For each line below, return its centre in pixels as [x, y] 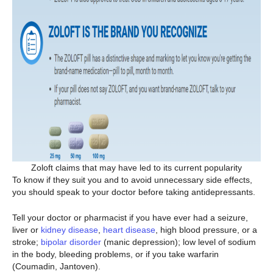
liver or [27, 230]
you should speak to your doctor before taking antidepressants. [134, 192]
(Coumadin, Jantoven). [58, 267]
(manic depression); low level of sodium [179, 242]
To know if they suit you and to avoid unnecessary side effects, [132, 179]
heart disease [129, 230]
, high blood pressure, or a [206, 230]
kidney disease [69, 230]
